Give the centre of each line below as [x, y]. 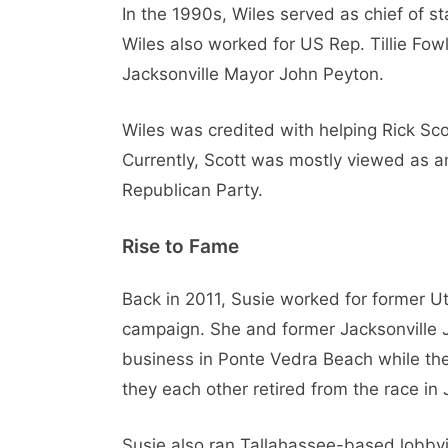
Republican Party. [192, 189]
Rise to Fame [180, 247]
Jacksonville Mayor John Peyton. [253, 74]
